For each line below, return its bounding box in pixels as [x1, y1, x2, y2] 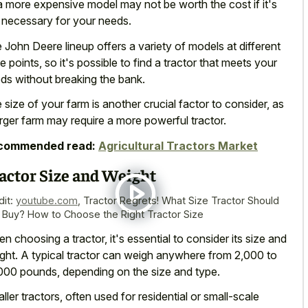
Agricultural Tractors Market [98, 138, 258, 153]
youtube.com [16, 195, 78, 207]
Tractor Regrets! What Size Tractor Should [83, 195, 279, 207]
